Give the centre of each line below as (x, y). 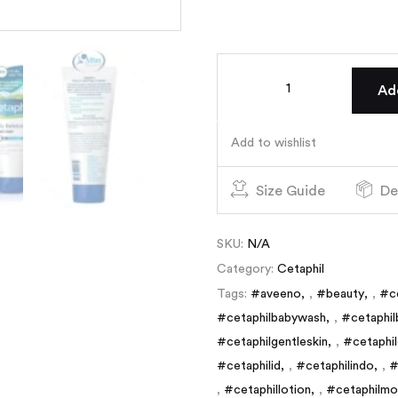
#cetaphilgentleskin (272, 342)
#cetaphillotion (267, 390)
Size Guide (291, 191)
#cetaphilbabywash (271, 318)
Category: (247, 269)
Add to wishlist (274, 143)
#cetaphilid (249, 366)
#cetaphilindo (335, 366)
